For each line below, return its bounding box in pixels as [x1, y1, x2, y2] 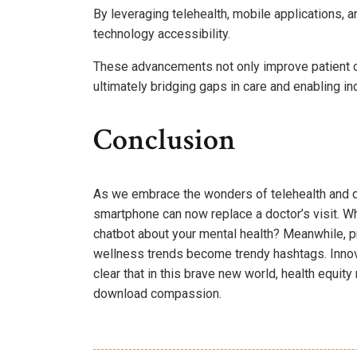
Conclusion [93, 120, 236, 160]
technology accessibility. [93, 25, 230, 41]
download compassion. [93, 285, 222, 301]
